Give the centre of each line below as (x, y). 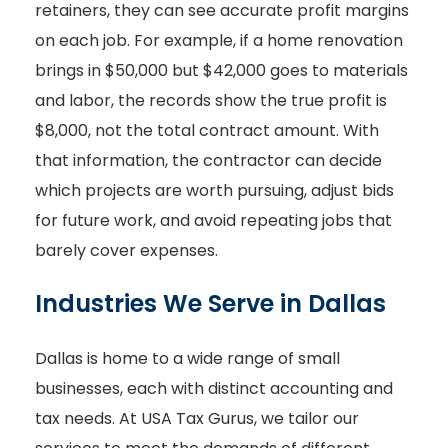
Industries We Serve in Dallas (210, 304)
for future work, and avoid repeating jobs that (213, 220)
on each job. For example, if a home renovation (219, 40)
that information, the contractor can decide (208, 160)
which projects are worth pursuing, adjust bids (214, 190)
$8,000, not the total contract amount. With (207, 130)
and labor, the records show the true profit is (211, 100)
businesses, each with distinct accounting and (214, 389)
